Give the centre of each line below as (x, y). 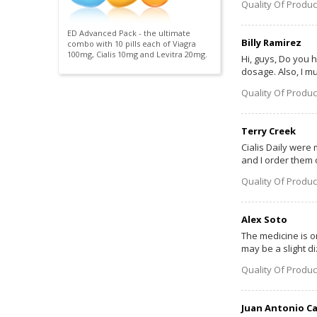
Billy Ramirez (271, 42)
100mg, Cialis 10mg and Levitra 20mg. (137, 54)
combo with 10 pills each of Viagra (131, 44)
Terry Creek (268, 131)
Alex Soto (264, 219)
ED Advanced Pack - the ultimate (128, 33)
